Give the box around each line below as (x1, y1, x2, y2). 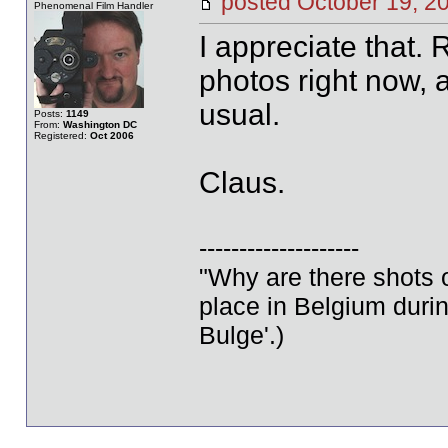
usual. (198, 98, 280, 131)
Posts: (33, 108, 66, 119)
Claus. (198, 166, 285, 199)
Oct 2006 (89, 130, 134, 141)
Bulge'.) (198, 321, 284, 349)
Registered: (33, 130, 90, 141)
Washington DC (62, 119, 137, 130)
